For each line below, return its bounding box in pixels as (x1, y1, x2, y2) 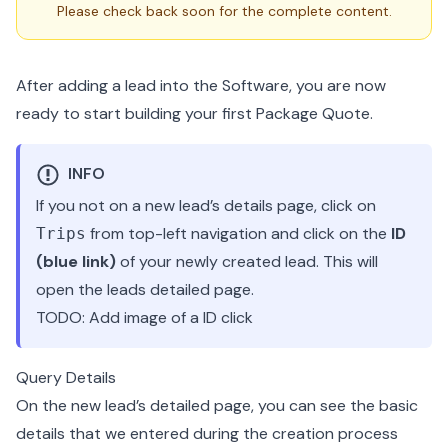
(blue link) (36, 251, 116, 272)
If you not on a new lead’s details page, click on (36, 195, 376, 216)
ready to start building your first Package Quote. (16, 103, 373, 124)
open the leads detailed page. (36, 279, 254, 300)
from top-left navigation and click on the (86, 223, 391, 244)
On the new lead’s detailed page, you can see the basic (16, 395, 418, 416)
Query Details (16, 367, 116, 388)
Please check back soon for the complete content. (57, 2, 392, 20)
